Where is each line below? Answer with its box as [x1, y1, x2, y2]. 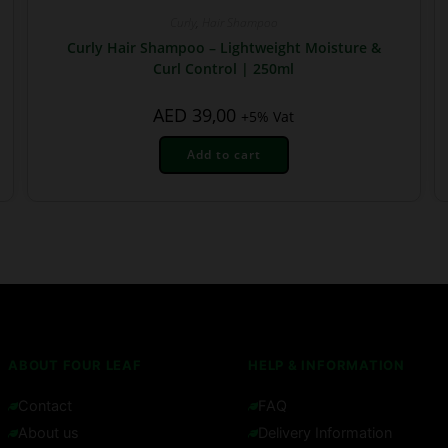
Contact [18, 397, 72, 416]
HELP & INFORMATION [248, 357, 406, 374]
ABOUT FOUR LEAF [8, 357, 142, 374]
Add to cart [186, 145, 261, 163]
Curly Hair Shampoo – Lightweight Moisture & [66, 37, 381, 57]
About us [18, 424, 79, 443]
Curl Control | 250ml [153, 58, 295, 78]
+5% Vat [241, 106, 295, 126]
